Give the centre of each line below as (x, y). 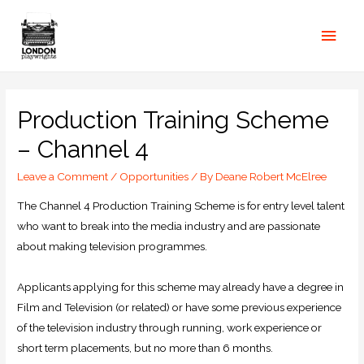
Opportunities (154, 177)
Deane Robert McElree (271, 177)
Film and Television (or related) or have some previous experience (180, 307)
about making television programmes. (113, 246)
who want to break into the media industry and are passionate (169, 225)
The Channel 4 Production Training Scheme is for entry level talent (181, 205)
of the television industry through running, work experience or (170, 327)
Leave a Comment (63, 177)
